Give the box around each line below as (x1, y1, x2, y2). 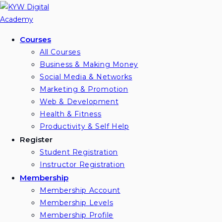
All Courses (40, 48, 81, 56)
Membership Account (40, 186, 120, 195)
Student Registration (40, 148, 118, 157)
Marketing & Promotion (40, 85, 128, 94)
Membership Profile (40, 211, 113, 220)
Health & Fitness (40, 110, 102, 118)
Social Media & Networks (40, 72, 132, 81)
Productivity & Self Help (40, 122, 129, 131)
